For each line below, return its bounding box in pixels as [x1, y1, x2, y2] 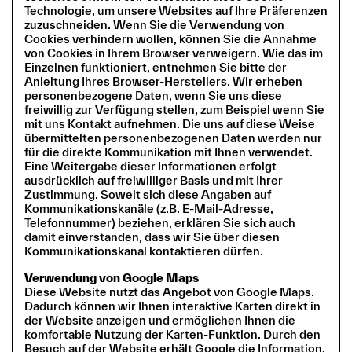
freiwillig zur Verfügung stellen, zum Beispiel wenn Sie [24, 102, 324, 116]
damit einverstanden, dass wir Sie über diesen [24, 229, 280, 244]
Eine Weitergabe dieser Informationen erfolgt [24, 159, 277, 173]
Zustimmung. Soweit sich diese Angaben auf [24, 187, 271, 201]
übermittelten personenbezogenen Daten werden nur [24, 130, 322, 145]
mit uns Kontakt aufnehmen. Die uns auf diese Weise [24, 116, 315, 130]
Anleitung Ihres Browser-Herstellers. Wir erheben [24, 74, 302, 88]
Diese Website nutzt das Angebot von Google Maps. [24, 284, 314, 299]
